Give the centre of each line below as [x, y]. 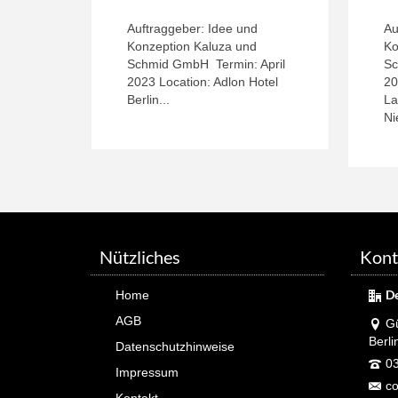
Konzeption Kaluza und [192, 46]
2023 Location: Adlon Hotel [203, 81]
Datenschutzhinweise [175, 346]
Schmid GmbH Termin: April [206, 64]
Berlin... [148, 99]
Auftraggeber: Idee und [192, 28]
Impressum [147, 372]
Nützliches [140, 256]
